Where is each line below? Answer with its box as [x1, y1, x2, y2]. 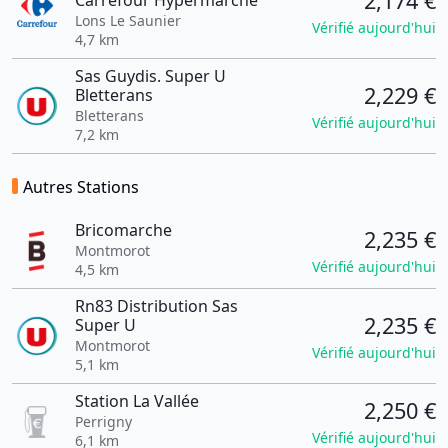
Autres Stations [23, 176, 139, 198]
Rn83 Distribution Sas [74, 295, 238, 317]
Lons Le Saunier [74, 11, 181, 30]
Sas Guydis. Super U [74, 65, 226, 87]
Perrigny [74, 412, 132, 431]
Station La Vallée [74, 390, 199, 412]
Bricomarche [74, 219, 172, 241]
